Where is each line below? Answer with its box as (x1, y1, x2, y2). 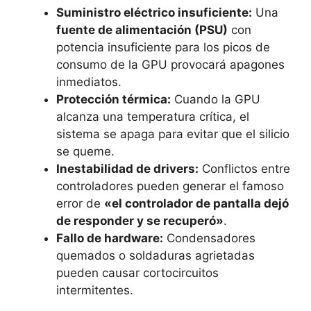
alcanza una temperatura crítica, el (56, 109, 249, 124)
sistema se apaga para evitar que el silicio (56, 126, 289, 141)
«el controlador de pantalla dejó (104, 196, 289, 210)
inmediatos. (56, 74, 121, 89)
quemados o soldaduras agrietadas (56, 248, 255, 262)
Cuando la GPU (171, 92, 260, 106)
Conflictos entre (199, 161, 290, 176)
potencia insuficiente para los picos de (56, 40, 270, 54)
